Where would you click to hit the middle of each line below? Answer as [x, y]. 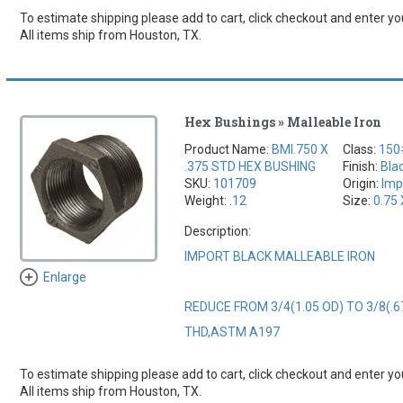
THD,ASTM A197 [233, 331]
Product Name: [228, 149]
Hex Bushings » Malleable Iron [283, 121]
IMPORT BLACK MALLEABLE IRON [280, 256]
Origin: [363, 183]
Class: [361, 149]
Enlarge [64, 278]
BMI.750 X [300, 149]
